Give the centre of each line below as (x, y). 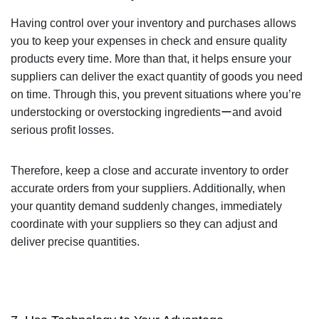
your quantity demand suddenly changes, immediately (146, 206)
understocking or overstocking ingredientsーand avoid (146, 112)
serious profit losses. (62, 130)
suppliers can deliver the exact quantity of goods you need (156, 76)
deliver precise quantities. (75, 241)
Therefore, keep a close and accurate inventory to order (149, 170)
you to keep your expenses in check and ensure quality (148, 41)
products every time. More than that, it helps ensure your (151, 58)
